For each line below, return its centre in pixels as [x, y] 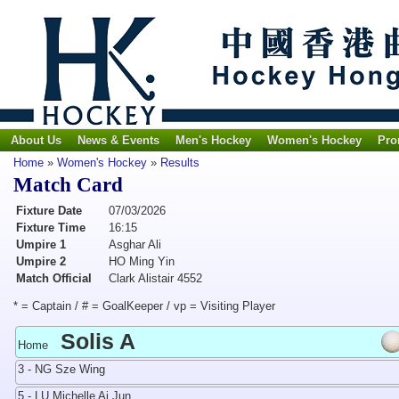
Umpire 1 [41, 244]
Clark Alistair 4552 [155, 278]
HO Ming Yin [142, 261]
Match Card [68, 185]
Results [180, 163]
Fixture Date [49, 211]
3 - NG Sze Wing [61, 369]
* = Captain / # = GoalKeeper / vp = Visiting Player [144, 306]
